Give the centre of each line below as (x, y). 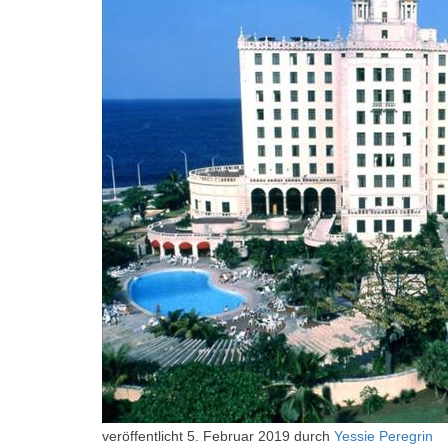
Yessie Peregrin (383, 436)
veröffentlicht (144, 436)
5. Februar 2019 (238, 436)
